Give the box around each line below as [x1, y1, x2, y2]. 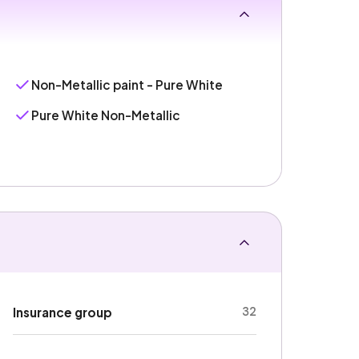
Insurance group [13, 305, 113, 321]
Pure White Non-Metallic [31, 107, 181, 123]
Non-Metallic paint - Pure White [31, 76, 224, 92]
